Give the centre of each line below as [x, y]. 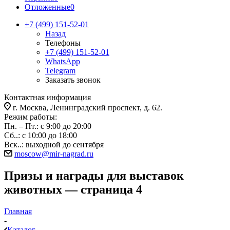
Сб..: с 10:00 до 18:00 [41, 135]
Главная [18, 211]
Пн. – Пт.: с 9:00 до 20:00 [48, 126]
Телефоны [63, 43]
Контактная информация [47, 97]
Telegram [60, 71]
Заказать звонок [73, 80]
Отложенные [47, 7]
